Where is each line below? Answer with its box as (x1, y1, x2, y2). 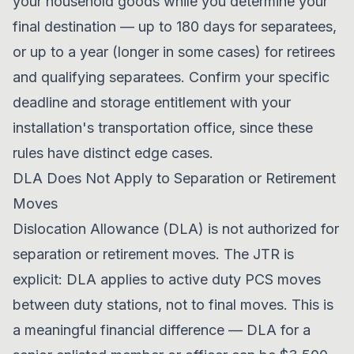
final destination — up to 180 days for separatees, (13, 18, 337, 35)
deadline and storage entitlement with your (13, 94, 291, 111)
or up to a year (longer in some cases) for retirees (13, 43, 335, 60)
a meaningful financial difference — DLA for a (13, 322, 311, 338)
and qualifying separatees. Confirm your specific (13, 69, 330, 85)
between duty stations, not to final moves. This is (13, 296, 333, 313)
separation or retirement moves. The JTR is (13, 246, 294, 262)
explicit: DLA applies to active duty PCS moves (13, 271, 321, 288)
